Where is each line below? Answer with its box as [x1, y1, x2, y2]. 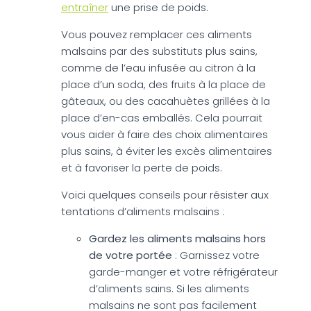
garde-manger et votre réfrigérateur [89, 264, 278, 279]
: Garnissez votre [175, 247, 260, 262]
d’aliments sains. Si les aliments [89, 280, 249, 296]
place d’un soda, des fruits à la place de [61, 76, 266, 92]
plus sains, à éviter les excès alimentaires [61, 143, 272, 158]
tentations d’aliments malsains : [61, 203, 224, 219]
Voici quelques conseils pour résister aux [61, 187, 269, 202]
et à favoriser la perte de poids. [61, 160, 222, 175]
